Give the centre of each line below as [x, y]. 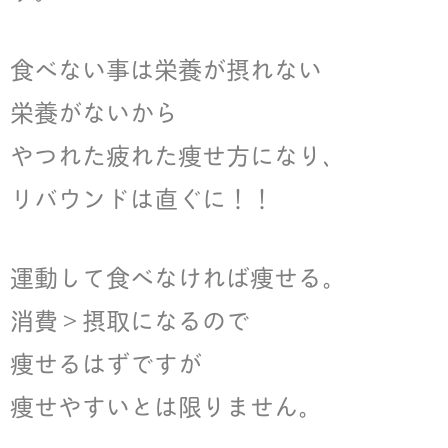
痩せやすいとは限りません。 [166, 405]
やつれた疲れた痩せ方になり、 [178, 154]
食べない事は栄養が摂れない [166, 68]
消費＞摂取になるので [130, 319]
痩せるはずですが [106, 362]
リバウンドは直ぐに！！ [142, 197]
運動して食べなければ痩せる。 [178, 276]
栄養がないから [94, 111]
